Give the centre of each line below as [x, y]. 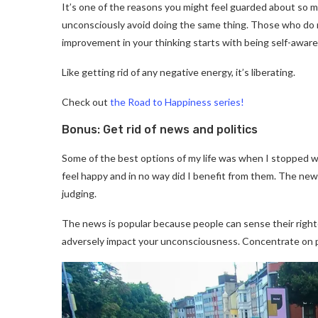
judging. [79, 193]
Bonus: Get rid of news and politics [160, 129]
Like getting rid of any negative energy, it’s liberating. [179, 72]
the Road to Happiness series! [177, 102]
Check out [86, 102]
